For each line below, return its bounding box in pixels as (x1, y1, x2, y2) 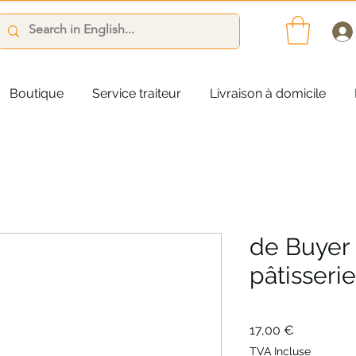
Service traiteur (92, 85, 181, 101)
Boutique (10, 85, 64, 101)
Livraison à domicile (210, 85, 326, 101)
